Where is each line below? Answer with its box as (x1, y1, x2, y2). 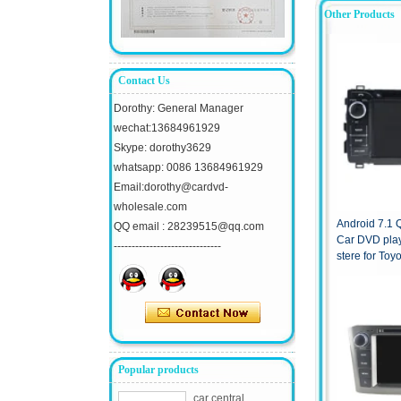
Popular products (118, 363, 199, 377)
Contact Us (118, 74, 170, 88)
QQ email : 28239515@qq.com (114, 220, 264, 234)
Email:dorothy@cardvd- (114, 181, 228, 194)
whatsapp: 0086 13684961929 (114, 161, 263, 175)
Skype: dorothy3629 (114, 141, 211, 155)
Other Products (324, 8, 395, 21)
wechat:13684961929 (114, 122, 220, 135)
